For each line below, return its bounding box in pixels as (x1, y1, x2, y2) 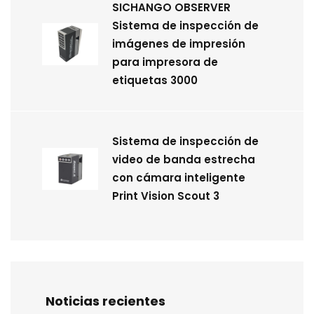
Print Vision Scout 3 (112, 188, 219, 203)
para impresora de (112, 54, 218, 69)
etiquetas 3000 (112, 72, 198, 88)
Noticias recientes (46, 292, 165, 310)
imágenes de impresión (112, 36, 245, 51)
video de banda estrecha (112, 151, 255, 167)
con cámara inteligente (112, 170, 245, 185)
